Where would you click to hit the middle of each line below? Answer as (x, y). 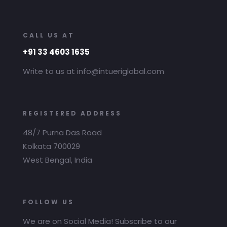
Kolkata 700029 (51, 146)
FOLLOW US (48, 202)
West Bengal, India (58, 160)
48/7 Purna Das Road (62, 133)
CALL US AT (49, 35)
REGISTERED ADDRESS (72, 113)
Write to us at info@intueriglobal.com (93, 71)
